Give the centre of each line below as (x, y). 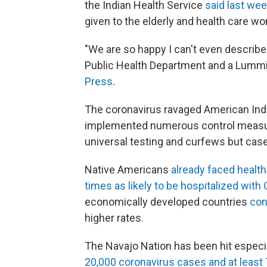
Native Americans (127, 169)
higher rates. (114, 218)
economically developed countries (167, 201)
